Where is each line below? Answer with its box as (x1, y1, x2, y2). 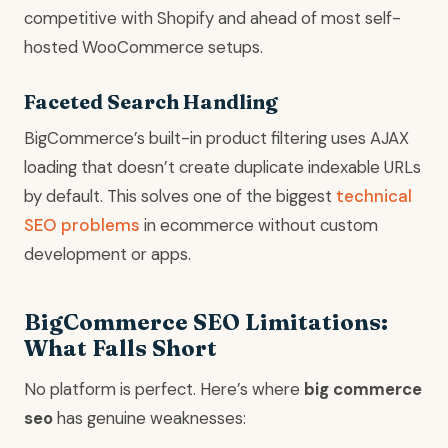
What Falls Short (24, 334, 217, 363)
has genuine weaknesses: (53, 407, 246, 430)
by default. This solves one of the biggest (24, 185, 336, 208)
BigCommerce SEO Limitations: (24, 308, 388, 337)
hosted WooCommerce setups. (24, 36, 263, 59)
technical (336, 185, 412, 208)
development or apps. (24, 243, 191, 266)
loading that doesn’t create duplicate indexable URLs (24, 156, 421, 179)
